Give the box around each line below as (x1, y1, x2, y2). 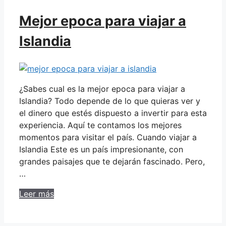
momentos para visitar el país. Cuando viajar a (19, 132, 197, 142)
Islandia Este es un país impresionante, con (19, 144, 183, 154)
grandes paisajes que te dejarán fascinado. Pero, (19, 156, 205, 166)
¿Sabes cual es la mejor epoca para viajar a (19, 83, 185, 94)
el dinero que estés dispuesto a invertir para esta (19, 107, 207, 118)
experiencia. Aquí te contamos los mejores (19, 120, 182, 130)
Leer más (19, 188, 54, 199)
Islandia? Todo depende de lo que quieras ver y (19, 95, 200, 106)
